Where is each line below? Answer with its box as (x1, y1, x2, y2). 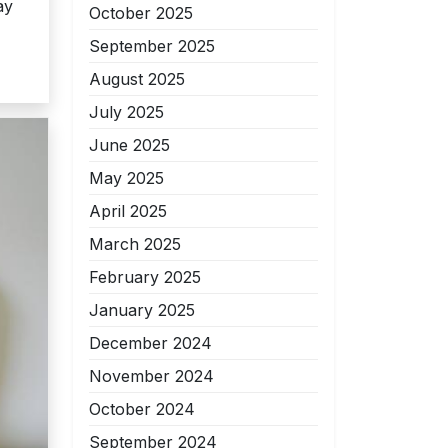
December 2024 (89, 333, 212, 353)
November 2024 (89, 366, 214, 386)
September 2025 (89, 36, 215, 56)
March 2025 (89, 234, 181, 254)
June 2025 (89, 135, 170, 155)
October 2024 (89, 399, 195, 419)
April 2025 (89, 201, 167, 221)
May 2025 (89, 168, 164, 188)
